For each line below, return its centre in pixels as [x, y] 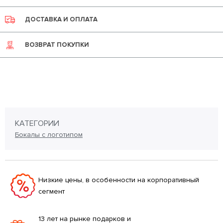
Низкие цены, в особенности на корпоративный [119, 180]
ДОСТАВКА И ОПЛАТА [61, 20]
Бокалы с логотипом [49, 135]
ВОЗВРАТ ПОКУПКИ [57, 45]
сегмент [52, 192]
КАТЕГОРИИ [37, 124]
